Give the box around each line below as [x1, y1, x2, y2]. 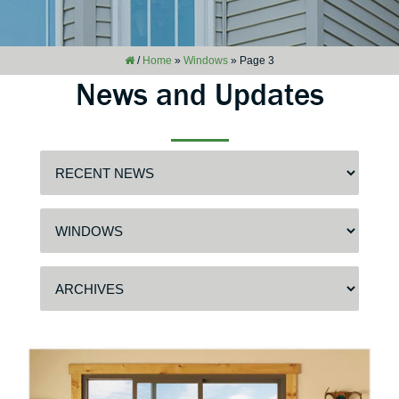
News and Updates [75, 77, 324, 112]
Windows [183, 54, 228, 67]
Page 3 [240, 54, 274, 67]
